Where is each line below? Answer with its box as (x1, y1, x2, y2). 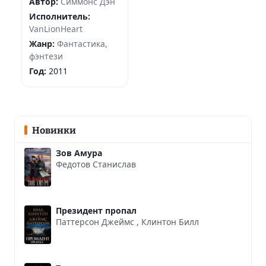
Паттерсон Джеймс (56, 216, 137, 228)
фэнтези (29, 50, 63, 62)
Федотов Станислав (56, 159, 136, 170)
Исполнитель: (29, 11, 90, 23)
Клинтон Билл (141, 216, 199, 228)
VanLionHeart (29, 23, 83, 35)
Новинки (31, 124, 76, 136)
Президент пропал (56, 205, 137, 217)
